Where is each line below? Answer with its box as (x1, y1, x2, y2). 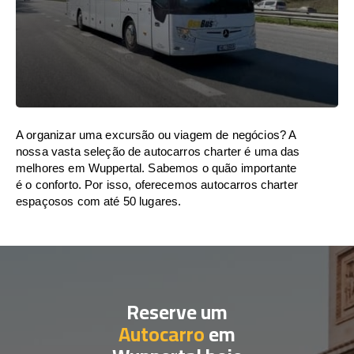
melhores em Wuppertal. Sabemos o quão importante (16, 161, 297, 175)
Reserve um (126, 293, 228, 330)
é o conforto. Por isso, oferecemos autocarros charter (16, 178, 298, 191)
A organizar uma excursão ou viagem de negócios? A (16, 128, 296, 141)
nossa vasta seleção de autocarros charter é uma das (16, 145, 300, 158)
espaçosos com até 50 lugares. (16, 194, 182, 208)
